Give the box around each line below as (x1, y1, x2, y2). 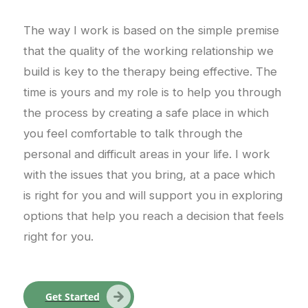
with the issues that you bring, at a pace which (23, 167, 275, 181)
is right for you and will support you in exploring (23, 188, 283, 202)
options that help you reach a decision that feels (23, 208, 284, 223)
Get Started (45, 289, 100, 303)
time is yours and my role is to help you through (23, 85, 281, 99)
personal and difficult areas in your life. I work (23, 146, 270, 161)
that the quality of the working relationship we (23, 43, 274, 58)
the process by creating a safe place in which (23, 105, 269, 120)
